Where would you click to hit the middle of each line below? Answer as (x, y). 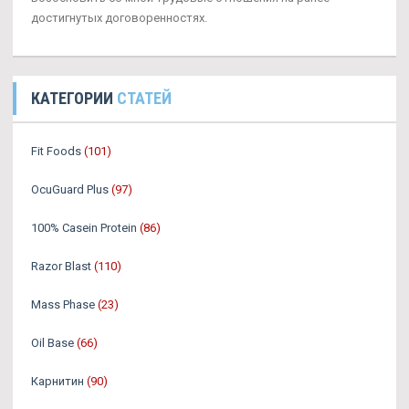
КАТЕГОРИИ (74, 98)
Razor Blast (61, 266)
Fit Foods (56, 151)
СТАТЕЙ (144, 98)
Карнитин (58, 381)
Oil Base (52, 343)
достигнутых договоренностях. (119, 18)
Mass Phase (63, 304)
